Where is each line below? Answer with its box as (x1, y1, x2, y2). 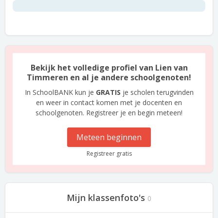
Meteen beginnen (76, 132, 142, 143)
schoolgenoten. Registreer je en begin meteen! (36, 108, 182, 117)
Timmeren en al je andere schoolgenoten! (27, 72, 191, 83)
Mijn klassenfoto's (67, 192, 145, 203)
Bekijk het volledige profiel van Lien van (30, 62, 188, 73)
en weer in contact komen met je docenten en (36, 98, 182, 107)
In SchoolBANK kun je (24, 88, 96, 97)
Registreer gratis (86, 149, 132, 158)
